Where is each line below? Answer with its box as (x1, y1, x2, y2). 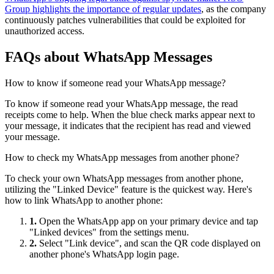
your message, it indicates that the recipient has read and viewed (5, 120, 251, 131)
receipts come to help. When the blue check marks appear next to (5, 109, 255, 120)
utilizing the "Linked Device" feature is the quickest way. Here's (5, 184, 252, 194)
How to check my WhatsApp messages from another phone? (5, 152, 239, 163)
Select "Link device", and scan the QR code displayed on (37, 238, 261, 248)
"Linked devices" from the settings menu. (29, 227, 189, 237)
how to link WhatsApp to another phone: (5, 195, 163, 206)
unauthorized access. (5, 26, 84, 37)
